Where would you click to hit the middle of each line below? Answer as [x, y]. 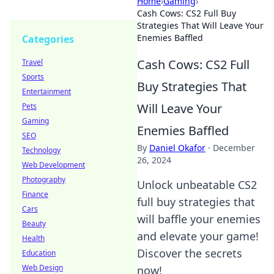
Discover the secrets [190, 253]
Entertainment [46, 91]
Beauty [34, 224]
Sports [33, 77]
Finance [35, 194]
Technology [41, 150]
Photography [44, 180]
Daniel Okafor [177, 148]
